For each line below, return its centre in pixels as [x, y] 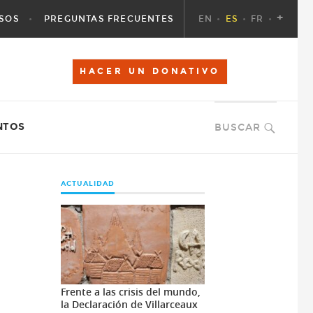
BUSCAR [238, 128]
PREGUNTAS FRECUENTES [109, 19]
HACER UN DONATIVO [150, 71]
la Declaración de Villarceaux [129, 305]
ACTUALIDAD [87, 184]
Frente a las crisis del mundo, [130, 292]
